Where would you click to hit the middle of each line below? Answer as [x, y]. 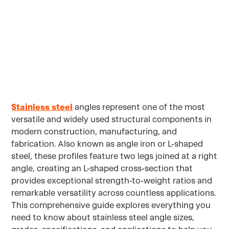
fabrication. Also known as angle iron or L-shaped [107, 144]
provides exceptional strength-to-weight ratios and [112, 181]
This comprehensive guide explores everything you [111, 205]
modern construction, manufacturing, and [94, 132]
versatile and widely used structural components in [112, 119]
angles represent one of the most [139, 107]
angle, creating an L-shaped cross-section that [102, 168]
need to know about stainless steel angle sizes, [103, 217]
